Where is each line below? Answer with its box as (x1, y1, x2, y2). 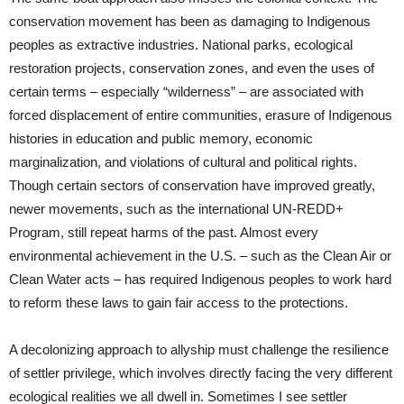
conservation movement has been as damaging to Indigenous (9, 13, 371, 29)
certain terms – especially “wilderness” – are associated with (9, 83, 363, 99)
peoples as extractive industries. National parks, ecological (9, 36, 353, 52)
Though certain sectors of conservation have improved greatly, (9, 177, 375, 193)
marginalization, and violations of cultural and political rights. (9, 153, 357, 170)
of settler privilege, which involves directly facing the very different (9, 364, 392, 381)
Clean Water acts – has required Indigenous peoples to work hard (9, 271, 391, 287)
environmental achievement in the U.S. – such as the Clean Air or (9, 247, 391, 263)
